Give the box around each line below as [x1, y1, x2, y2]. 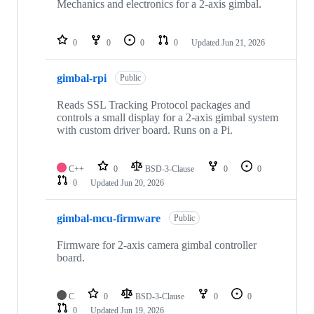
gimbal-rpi [57, 71, 107, 84]
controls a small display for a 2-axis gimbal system [57, 111, 278, 124]
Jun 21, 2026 [221, 38, 265, 48]
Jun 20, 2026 [121, 178, 164, 189]
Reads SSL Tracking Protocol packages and [57, 99, 250, 111]
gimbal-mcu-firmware [57, 212, 161, 224]
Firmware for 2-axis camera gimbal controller [57, 239, 257, 252]
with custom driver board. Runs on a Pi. [57, 124, 233, 137]
